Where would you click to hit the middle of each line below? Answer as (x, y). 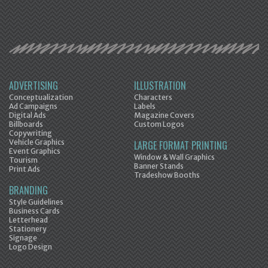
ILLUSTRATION (160, 86)
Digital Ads (28, 115)
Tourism (23, 160)
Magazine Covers (164, 115)
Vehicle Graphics (37, 142)
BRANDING (28, 191)
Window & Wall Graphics (174, 157)
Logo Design (31, 247)
